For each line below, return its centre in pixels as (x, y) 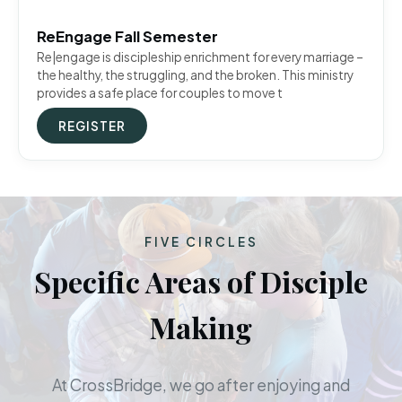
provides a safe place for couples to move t (160, 92)
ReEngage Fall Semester (127, 36)
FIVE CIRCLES (201, 242)
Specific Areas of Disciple (201, 282)
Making (201, 328)
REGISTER (92, 126)
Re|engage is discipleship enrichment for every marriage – (200, 57)
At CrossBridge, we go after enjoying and (201, 385)
